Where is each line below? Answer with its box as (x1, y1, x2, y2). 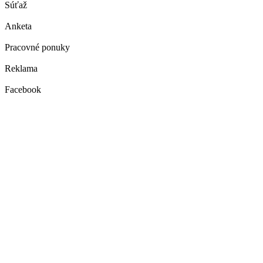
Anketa (5, 21, 32, 31)
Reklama (5, 63, 38, 73)
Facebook (5, 84, 41, 95)
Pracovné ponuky (5, 42, 70, 52)
